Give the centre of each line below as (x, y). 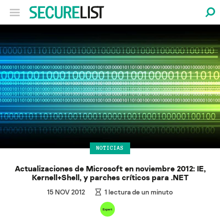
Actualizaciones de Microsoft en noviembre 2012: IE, (110, 168)
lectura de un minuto (140, 192)
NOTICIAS (110, 148)
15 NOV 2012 (66, 192)
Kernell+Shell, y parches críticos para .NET (110, 177)
